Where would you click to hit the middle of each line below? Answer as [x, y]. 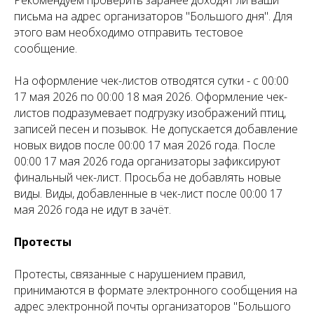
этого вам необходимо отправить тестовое [129, 32]
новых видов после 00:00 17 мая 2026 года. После [145, 145]
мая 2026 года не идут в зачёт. [93, 209]
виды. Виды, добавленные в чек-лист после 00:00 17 [148, 193]
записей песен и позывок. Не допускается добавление [156, 129]
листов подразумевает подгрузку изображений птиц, [150, 112]
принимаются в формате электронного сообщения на [156, 290]
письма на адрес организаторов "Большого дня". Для [153, 16]
